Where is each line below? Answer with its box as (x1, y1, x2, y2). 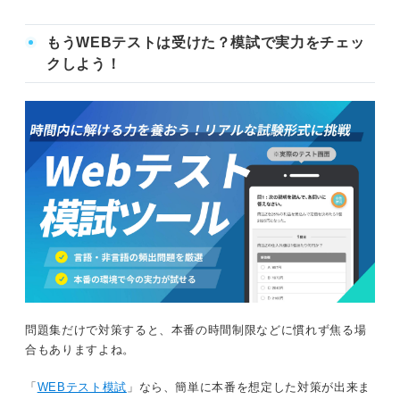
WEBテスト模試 (37, 379, 127, 394)
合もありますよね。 (25, 342, 135, 356)
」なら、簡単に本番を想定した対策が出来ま (126, 379, 371, 394)
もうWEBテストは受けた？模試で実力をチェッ (46, 35, 365, 51)
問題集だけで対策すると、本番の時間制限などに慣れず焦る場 (25, 322, 367, 337)
